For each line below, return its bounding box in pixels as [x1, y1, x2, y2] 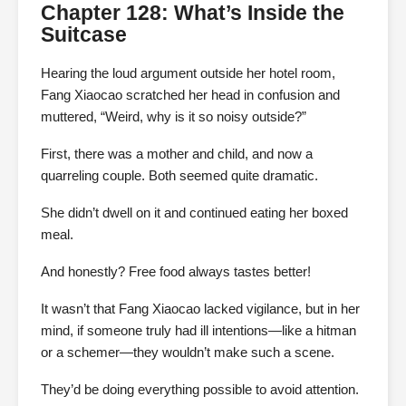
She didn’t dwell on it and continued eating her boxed [41, 205, 348, 221]
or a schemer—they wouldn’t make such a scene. [41, 344, 334, 361]
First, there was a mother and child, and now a [41, 146, 313, 162]
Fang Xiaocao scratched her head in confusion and [41, 87, 340, 103]
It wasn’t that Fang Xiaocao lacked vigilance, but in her [41, 301, 360, 317]
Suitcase [41, 23, 127, 46]
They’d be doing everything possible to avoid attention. [41, 382, 359, 398]
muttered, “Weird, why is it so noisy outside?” [41, 109, 306, 125]
